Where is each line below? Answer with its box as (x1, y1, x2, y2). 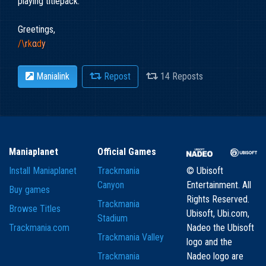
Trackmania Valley (97, 232, 164, 243)
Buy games (9, 184, 50, 196)
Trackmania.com (9, 222, 69, 234)
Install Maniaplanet (9, 165, 77, 177)
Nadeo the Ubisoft (186, 222, 254, 234)
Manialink (34, 71, 69, 83)
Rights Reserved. (186, 194, 249, 205)
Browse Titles (9, 203, 61, 215)
